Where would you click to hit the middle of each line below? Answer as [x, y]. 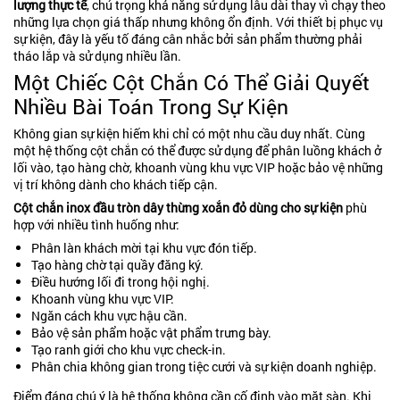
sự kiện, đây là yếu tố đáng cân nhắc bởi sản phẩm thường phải [188, 39]
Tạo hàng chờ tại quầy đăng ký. [117, 265]
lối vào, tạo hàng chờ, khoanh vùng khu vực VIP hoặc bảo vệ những [198, 167]
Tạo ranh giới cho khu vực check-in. [129, 350]
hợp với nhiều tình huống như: [96, 225]
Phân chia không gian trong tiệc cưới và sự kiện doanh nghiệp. [204, 367]
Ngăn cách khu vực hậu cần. [109, 316]
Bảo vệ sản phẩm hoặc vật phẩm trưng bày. [151, 333]
